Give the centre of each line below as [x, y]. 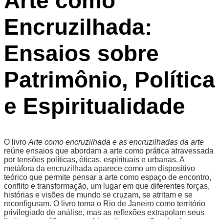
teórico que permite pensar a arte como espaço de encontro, [108, 177]
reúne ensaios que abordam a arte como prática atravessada [109, 151]
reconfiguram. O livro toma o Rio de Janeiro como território [105, 204]
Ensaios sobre [81, 54]
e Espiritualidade [95, 106]
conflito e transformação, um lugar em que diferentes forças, [107, 186]
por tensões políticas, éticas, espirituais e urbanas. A [94, 160]
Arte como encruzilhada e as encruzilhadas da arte [116, 142]
